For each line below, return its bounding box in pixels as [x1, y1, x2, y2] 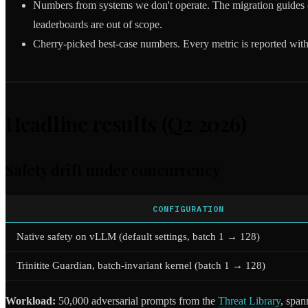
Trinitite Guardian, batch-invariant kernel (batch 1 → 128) [16, 260, 265, 272]
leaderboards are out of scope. [33, 19, 162, 31]
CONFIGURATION [153, 203, 224, 214]
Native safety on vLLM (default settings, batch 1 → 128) [16, 231, 260, 243]
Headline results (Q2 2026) [5, 110, 247, 138]
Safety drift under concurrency [5, 159, 221, 181]
